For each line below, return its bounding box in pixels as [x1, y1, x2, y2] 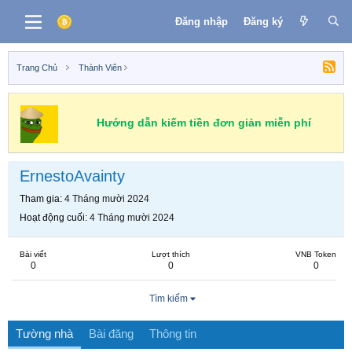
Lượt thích [152, 250, 190, 258]
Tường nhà [16, 327, 73, 340]
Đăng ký [243, 15, 283, 27]
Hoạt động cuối [20, 212, 85, 223]
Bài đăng [89, 327, 134, 340]
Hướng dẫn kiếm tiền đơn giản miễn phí [96, 116, 311, 129]
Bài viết [20, 250, 46, 258]
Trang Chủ [16, 63, 57, 72]
